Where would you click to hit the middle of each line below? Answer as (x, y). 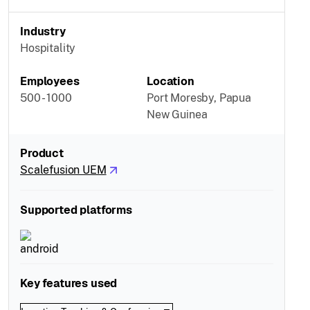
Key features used (69, 283)
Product (42, 153)
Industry (43, 31)
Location (171, 81)
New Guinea (177, 115)
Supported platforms (76, 210)
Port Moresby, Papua (199, 98)
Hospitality (48, 48)
